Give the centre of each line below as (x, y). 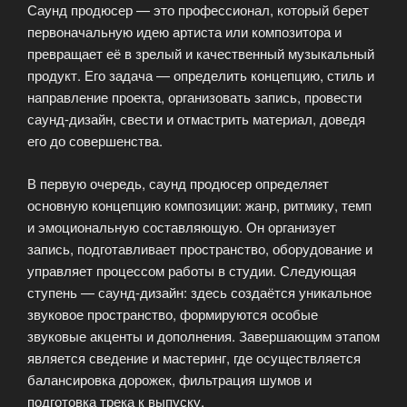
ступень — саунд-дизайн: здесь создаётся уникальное (199, 292)
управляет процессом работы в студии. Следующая (192, 270)
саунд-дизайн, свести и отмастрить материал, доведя (196, 119)
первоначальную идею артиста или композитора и (184, 31)
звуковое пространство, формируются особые (173, 313)
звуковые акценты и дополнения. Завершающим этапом (203, 335)
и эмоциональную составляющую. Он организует (182, 226)
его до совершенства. (95, 140)
